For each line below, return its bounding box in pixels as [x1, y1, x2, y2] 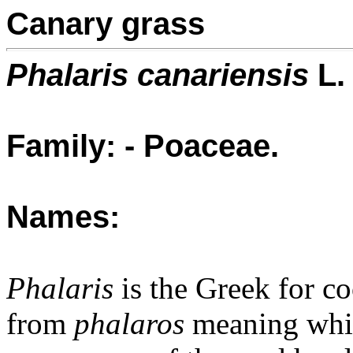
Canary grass [6, 6, 205, 41]
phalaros [74, 307, 184, 340]
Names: [6, 199, 120, 234]
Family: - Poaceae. [6, 128, 279, 163]
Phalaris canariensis [6, 58, 309, 92]
